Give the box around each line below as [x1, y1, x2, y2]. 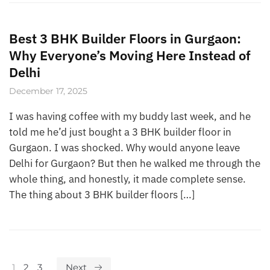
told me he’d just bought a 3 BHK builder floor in [9, 125, 231, 139]
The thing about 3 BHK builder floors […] [9, 187, 195, 201]
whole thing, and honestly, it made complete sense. [9, 172, 246, 186]
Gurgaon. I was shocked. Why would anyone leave [9, 140, 240, 154]
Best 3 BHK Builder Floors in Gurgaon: [9, 29, 241, 47]
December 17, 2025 [9, 85, 87, 96]
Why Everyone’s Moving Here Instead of [9, 46, 251, 64]
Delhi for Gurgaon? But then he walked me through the [9, 156, 260, 170]
